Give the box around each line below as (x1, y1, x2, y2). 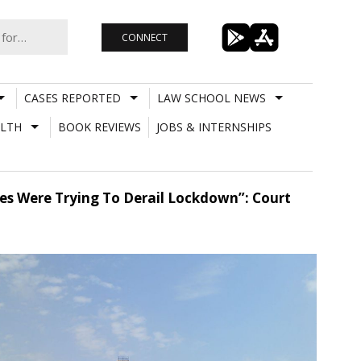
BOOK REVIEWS (57, 118, 141, 135)
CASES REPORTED (23, 89, 121, 106)
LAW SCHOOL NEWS (156, 89, 266, 106)
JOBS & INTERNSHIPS (156, 118, 272, 135)
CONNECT (121, 30, 168, 44)
